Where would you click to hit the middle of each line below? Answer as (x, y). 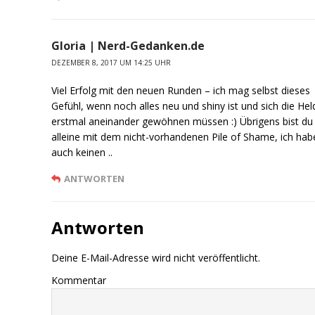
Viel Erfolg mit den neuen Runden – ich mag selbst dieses (181, 91)
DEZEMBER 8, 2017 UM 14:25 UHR (111, 63)
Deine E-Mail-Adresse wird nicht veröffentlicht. (156, 258)
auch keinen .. (82, 153)
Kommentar (79, 281)
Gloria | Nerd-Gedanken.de (128, 46)
